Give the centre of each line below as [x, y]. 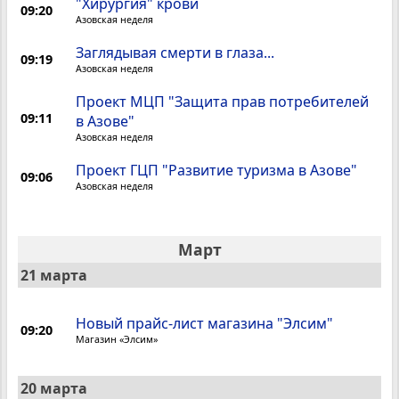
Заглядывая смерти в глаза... [175, 53]
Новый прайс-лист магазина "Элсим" [205, 324]
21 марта [54, 276]
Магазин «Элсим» [117, 340]
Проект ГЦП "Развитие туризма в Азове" [217, 171]
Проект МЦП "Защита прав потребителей [223, 102]
